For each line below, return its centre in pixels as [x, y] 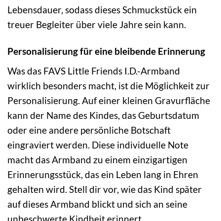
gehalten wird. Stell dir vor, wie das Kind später [105, 189]
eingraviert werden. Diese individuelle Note [98, 145]
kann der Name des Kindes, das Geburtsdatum [103, 115]
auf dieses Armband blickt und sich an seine [97, 204]
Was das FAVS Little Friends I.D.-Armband [94, 71]
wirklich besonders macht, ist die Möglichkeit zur [109, 86]
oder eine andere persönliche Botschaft [89, 130]
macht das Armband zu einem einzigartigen [97, 160]
